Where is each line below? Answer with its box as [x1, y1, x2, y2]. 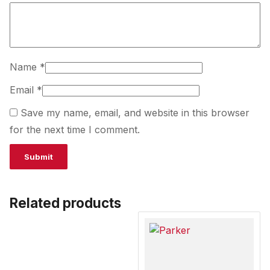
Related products [10, 195, 121, 211]
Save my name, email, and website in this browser [20, 107, 250, 119]
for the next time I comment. [10, 124, 140, 136]
